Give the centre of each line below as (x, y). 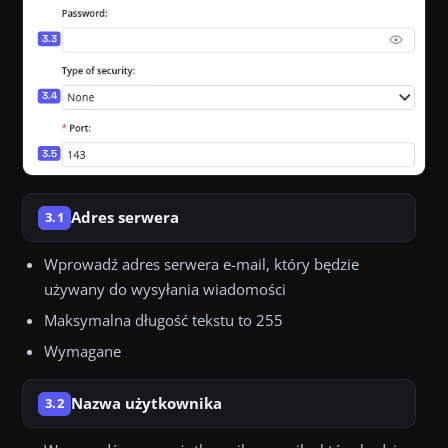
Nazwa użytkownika (146, 403)
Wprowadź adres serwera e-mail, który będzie (201, 264)
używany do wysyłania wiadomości (165, 289)
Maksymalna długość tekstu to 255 (163, 320)
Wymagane (82, 351)
